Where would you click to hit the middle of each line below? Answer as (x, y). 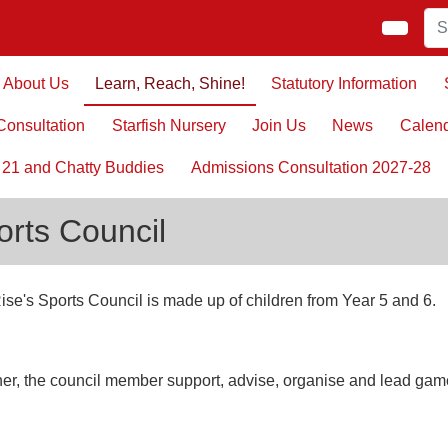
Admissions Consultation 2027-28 (310, 167)
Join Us (278, 125)
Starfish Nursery (168, 125)
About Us (35, 83)
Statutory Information (344, 83)
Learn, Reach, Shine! (169, 83)
